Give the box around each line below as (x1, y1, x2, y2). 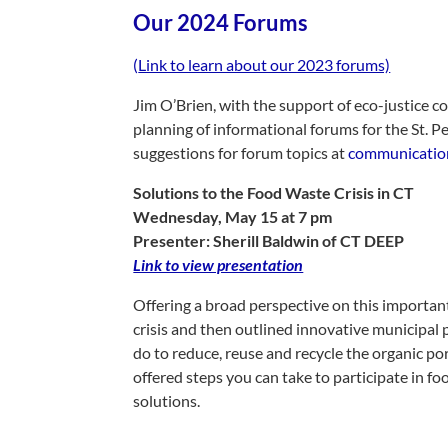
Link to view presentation (133, 255, 304, 274)
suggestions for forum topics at (133, 143, 349, 162)
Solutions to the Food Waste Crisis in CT (133, 183, 415, 202)
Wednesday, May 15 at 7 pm (133, 207, 333, 226)
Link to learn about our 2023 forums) (138, 55, 391, 74)
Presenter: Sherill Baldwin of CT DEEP (133, 231, 405, 250)
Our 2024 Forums (133, 9, 309, 36)
